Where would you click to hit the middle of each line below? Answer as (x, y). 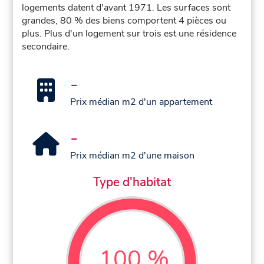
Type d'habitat (132, 182)
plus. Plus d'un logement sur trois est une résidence (129, 34)
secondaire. (46, 47)
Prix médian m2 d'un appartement (141, 102)
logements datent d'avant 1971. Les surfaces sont (126, 8)
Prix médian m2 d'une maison (133, 156)
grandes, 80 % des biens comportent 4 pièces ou (124, 21)
